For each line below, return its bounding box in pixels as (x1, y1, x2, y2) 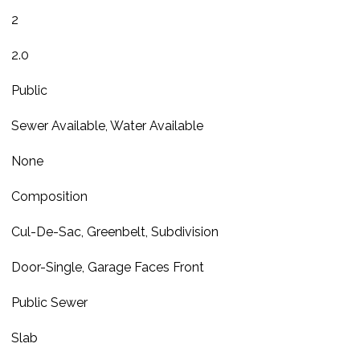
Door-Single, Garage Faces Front (10, 260, 204, 275)
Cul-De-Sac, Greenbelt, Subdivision (10, 224, 219, 239)
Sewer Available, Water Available (10, 118, 203, 133)
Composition (10, 189, 88, 204)
